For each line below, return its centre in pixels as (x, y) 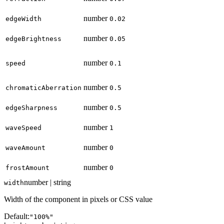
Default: (17, 216)
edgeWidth (23, 19)
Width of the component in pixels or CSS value (78, 199)
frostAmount (27, 168)
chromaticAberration (43, 88)
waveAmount (25, 148)
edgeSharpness (31, 108)
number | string (47, 182)
